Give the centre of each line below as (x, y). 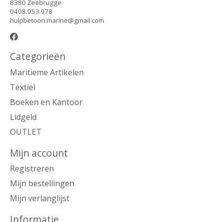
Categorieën (38, 56)
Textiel (23, 87)
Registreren (32, 169)
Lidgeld (23, 117)
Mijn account (39, 153)
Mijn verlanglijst (40, 198)
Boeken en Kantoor (46, 102)
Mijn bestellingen (42, 184)
